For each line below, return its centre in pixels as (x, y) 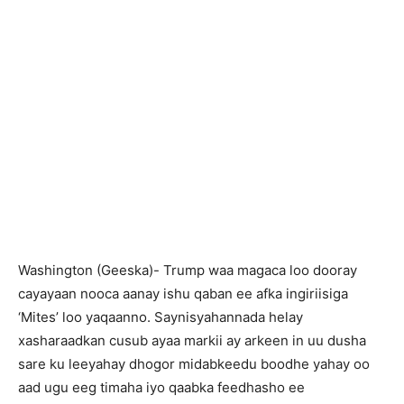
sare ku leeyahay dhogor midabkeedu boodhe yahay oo (194, 364)
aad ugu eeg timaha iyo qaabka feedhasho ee (161, 387)
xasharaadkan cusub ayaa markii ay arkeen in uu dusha (192, 340)
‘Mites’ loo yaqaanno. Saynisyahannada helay (161, 317)
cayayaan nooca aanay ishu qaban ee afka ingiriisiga (183, 294)
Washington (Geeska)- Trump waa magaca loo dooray (188, 270)
